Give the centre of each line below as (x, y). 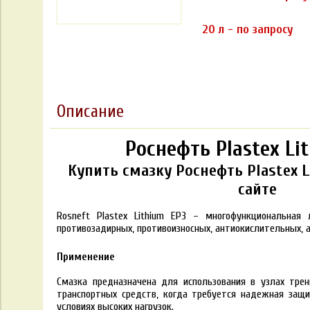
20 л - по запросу (248, 29)
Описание (90, 111)
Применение (86, 256)
